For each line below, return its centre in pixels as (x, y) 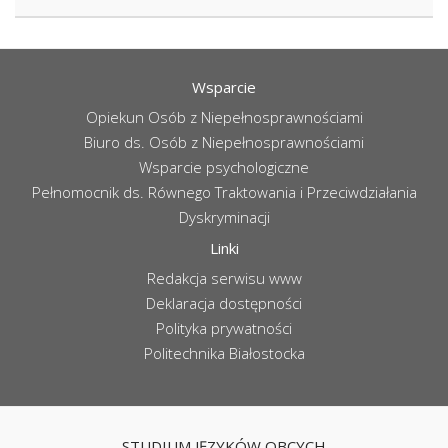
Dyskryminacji (224, 217)
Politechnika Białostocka (224, 353)
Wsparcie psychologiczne (224, 167)
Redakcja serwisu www (224, 278)
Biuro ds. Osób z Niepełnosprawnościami (224, 142)
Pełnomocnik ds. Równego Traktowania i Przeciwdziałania (224, 192)
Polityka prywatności (224, 328)
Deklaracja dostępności (224, 303)
